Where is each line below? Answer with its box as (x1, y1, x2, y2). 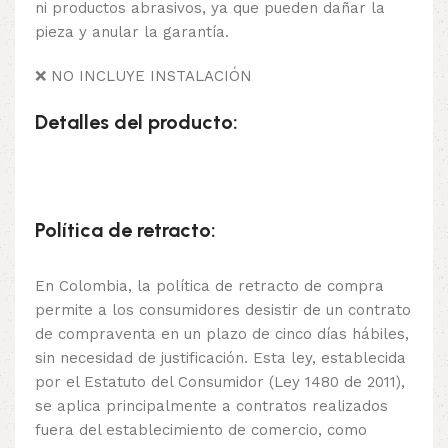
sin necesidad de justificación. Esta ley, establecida (35, 348, 406, 367)
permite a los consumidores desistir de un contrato (35, 300, 411, 319)
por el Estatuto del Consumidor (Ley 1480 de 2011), (35, 372, 405, 391)
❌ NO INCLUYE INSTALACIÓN (35, 66, 252, 85)
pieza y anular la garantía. (35, 22, 229, 41)
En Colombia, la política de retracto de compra (35, 276, 384, 295)
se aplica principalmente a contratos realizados (35, 396, 388, 415)
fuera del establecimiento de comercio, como (35, 420, 367, 439)
